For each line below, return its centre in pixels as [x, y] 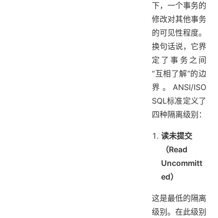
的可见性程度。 [179, 33]
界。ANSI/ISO [179, 87]
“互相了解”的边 [179, 74]
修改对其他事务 [179, 19]
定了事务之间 [179, 60]
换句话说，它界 [179, 46]
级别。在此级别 [179, 212]
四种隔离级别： [179, 115]
